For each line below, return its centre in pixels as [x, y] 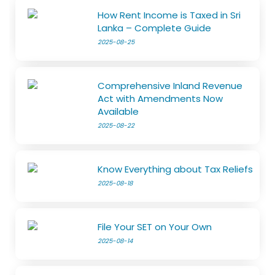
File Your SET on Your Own [155, 227]
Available [118, 112]
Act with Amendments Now [161, 99]
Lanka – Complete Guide [155, 28]
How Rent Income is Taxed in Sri [169, 15]
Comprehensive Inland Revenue [170, 86]
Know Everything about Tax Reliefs [176, 169]
